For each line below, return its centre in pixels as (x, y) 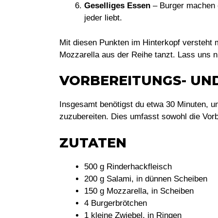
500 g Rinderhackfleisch (128, 166)
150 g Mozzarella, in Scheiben (139, 191)
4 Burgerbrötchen (116, 203)
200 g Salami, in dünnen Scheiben (146, 179)
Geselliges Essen (117, 6)
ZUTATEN (93, 143)
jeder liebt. (103, 18)
